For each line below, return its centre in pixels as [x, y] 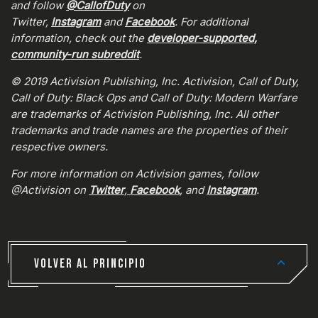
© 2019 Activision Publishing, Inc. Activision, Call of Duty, [155, 81]
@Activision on [50, 190]
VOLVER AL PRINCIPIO [90, 263]
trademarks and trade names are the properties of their [149, 130]
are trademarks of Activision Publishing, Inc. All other [144, 114]
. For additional [212, 21]
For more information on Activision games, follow [135, 173]
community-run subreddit [75, 54]
